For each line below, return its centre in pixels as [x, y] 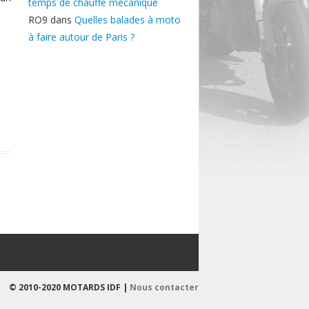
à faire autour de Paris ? [81, 37]
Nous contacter [164, 287]
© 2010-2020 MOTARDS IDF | [69, 287]
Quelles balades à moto [127, 20]
